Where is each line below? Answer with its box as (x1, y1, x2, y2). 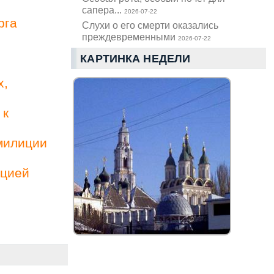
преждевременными (82, 31, 179, 43)
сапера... (82, 4, 125, 16)
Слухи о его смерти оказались (82, 20, 219, 31)
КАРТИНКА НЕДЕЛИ (80, 53, 191, 65)
